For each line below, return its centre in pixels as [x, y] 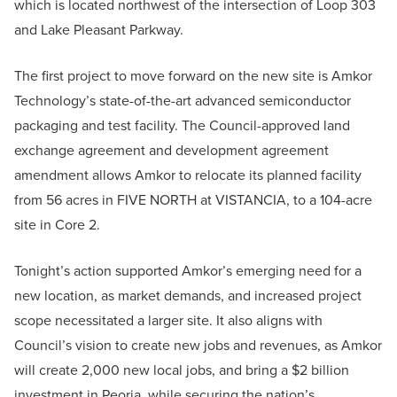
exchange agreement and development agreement [171, 151]
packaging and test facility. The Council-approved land [182, 126]
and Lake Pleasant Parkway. [101, 30]
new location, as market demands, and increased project [188, 296]
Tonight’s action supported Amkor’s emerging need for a [188, 271]
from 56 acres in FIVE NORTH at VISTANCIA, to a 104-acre [193, 200]
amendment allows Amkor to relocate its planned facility [188, 175]
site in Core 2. [57, 225]
